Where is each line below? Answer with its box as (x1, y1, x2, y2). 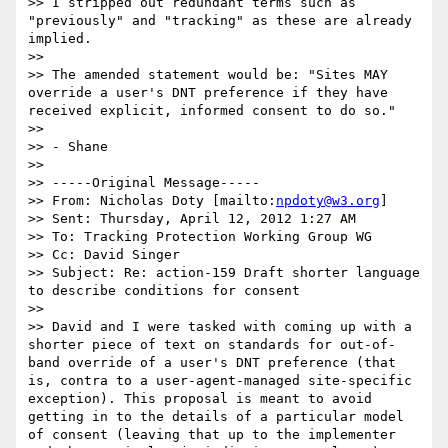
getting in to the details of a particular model (28, 409, 404, 425)
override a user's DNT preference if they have (28, 85, 388, 101)
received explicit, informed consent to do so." (28, 103, 396, 119)
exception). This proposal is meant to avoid (28, 391, 372, 407)
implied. (28, 31, 92, 47)
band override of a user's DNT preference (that (28, 355, 396, 371)
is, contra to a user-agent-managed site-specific (28, 373, 412, 389)
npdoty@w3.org (276, 193, 380, 209)
